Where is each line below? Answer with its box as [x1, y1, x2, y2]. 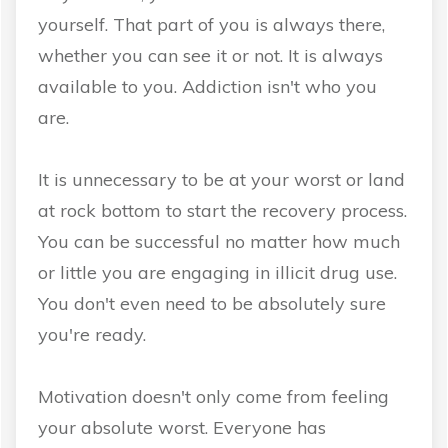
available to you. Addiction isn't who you [38, 75, 377, 99]
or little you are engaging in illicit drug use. [38, 261, 397, 285]
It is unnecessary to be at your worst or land [38, 168, 405, 192]
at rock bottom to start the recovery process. [38, 199, 407, 223]
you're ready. [38, 323, 146, 347]
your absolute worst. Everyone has [38, 416, 326, 440]
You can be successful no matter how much [38, 230, 400, 254]
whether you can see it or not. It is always [38, 44, 383, 68]
